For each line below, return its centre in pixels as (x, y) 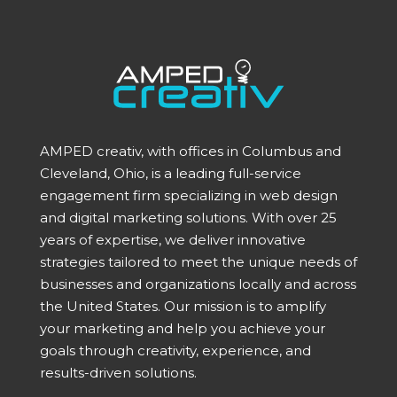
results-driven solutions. (118, 373)
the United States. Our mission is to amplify (183, 307)
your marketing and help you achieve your (182, 329)
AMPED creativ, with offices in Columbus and (190, 152)
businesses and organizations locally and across (198, 284)
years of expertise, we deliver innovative (172, 240)
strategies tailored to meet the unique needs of (198, 262)
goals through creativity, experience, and (175, 351)
